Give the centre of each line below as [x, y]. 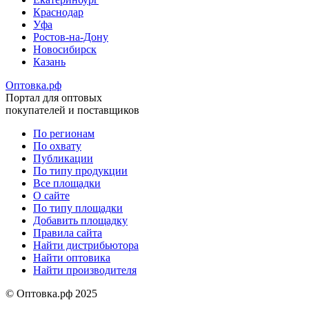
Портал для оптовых [54, 98]
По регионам [64, 134]
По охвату [57, 146]
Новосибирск [65, 50]
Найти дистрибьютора [86, 246]
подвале [35, 188]
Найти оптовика [72, 258]
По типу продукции [80, 171]
